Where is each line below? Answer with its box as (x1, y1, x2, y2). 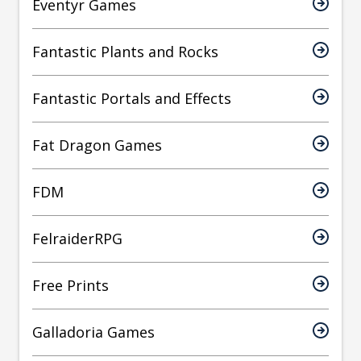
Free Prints (32, 276, 109, 296)
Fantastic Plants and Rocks (32, 42, 218, 62)
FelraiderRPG (32, 229, 122, 249)
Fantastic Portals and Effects (32, 89, 231, 109)
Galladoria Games (32, 322, 155, 342)
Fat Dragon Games (32, 135, 162, 156)
